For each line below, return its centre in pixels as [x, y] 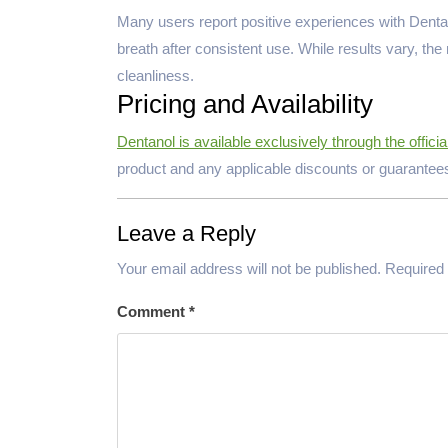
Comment [153, 312]
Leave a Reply [186, 234]
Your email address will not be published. [249, 269]
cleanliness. [155, 75]
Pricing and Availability [245, 103]
